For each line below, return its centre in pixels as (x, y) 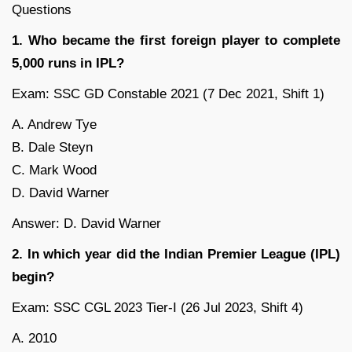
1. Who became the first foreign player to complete (176, 41)
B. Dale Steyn (52, 148)
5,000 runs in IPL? (68, 64)
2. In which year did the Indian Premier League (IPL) (176, 255)
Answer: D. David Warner (86, 224)
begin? (33, 277)
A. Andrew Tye (54, 125)
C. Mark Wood (54, 170)
